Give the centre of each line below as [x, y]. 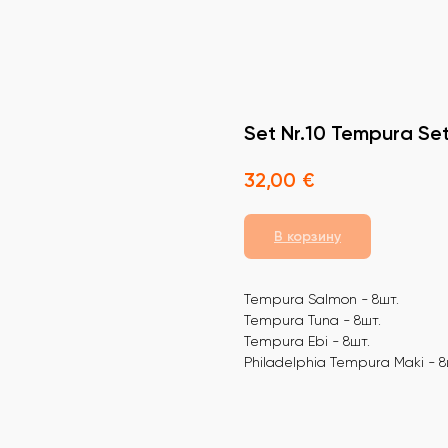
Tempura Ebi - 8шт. [307, 340]
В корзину [307, 236]
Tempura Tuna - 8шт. [312, 319]
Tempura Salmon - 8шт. [321, 298]
